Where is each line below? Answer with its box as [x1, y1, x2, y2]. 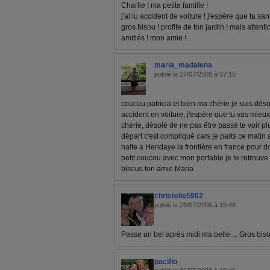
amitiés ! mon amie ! [121, 34, 186, 43]
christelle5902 [154, 192, 203, 201]
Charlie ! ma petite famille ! [121, 1, 208, 10]
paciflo [154, 257, 177, 266]
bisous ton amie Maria [121, 165, 193, 174]
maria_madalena [154, 61, 212, 70]
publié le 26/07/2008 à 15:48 [154, 201, 236, 209]
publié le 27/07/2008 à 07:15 [154, 71, 236, 78]
